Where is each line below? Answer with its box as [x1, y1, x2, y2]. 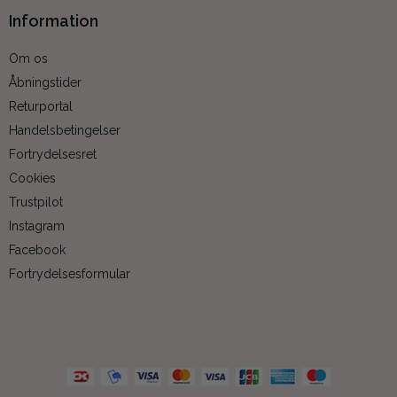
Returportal [9, 99, 73, 114]
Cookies [9, 171, 56, 186]
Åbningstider [9, 75, 82, 90]
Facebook [9, 243, 66, 258]
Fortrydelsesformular [9, 267, 130, 282]
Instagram [9, 219, 65, 234]
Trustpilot [9, 195, 63, 210]
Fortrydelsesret [9, 147, 97, 162]
